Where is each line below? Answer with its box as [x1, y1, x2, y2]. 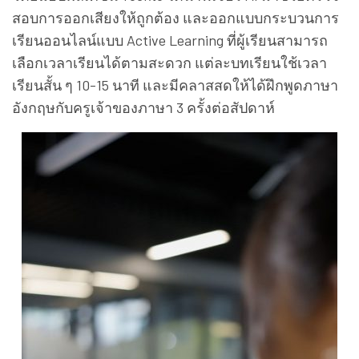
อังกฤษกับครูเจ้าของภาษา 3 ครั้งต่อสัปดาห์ [12, 99, 275, 117]
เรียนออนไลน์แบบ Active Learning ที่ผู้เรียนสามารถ [12, 31, 328, 50]
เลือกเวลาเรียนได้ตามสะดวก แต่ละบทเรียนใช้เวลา [12, 54, 327, 72]
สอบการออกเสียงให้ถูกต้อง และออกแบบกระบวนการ [12, 9, 339, 27]
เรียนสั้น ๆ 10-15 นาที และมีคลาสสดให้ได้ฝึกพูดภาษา [12, 76, 338, 95]
